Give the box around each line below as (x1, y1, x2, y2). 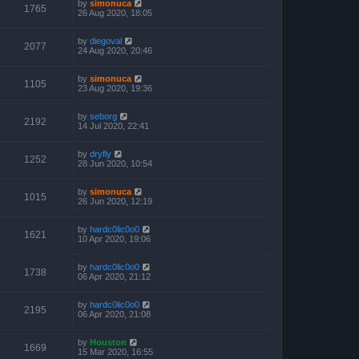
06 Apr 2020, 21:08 (78, 309, 151, 319)
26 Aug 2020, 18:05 (78, 7, 152, 18)
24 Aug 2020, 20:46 (78, 45, 152, 55)
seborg (90, 111, 117, 121)
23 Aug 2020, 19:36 (78, 83, 152, 93)
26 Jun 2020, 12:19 (78, 196, 152, 206)
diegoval (90, 35, 122, 46)
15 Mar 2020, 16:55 (78, 346, 153, 357)
